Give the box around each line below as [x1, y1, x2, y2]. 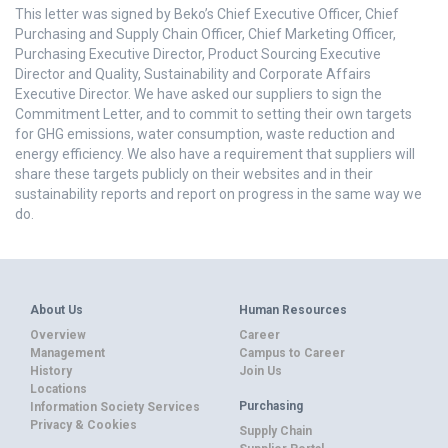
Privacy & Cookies [30, 418, 137, 432]
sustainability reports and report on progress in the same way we [15, 186, 422, 202]
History [30, 364, 72, 378]
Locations [30, 382, 87, 396]
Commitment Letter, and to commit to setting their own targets [15, 106, 412, 122]
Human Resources [239, 302, 347, 317]
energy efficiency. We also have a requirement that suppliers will [15, 146, 415, 162]
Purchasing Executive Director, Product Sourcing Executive [15, 46, 381, 62]
